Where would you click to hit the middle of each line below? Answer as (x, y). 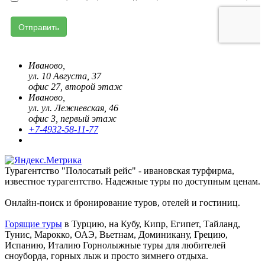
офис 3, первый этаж (72, 118)
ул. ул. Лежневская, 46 (73, 108)
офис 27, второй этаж (75, 86)
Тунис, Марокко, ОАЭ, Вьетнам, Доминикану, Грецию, (116, 234)
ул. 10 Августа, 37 (65, 76)
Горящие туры (33, 224)
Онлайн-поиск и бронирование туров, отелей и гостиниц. (122, 202)
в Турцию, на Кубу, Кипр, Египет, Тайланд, (151, 224)
